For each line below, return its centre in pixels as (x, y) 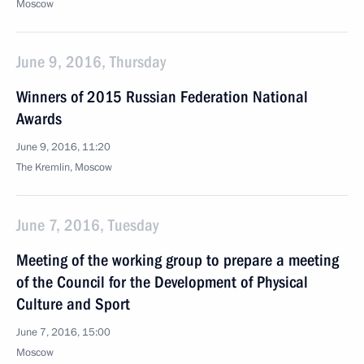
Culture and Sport (73, 304)
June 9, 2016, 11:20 (63, 147)
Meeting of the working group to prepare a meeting (178, 260)
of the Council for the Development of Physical (162, 282)
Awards (39, 119)
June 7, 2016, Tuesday (87, 225)
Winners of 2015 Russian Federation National (162, 97)
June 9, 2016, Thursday (91, 62)
